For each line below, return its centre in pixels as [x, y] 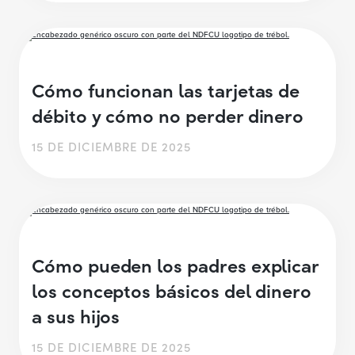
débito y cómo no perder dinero [173, 114]
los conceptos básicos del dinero [172, 290]
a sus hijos [78, 315]
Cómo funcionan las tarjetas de [166, 89]
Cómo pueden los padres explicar [176, 265]
